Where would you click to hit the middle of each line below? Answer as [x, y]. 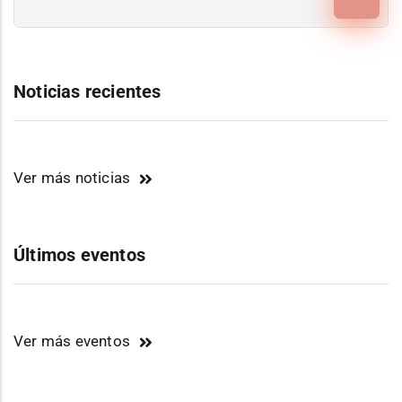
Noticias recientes [87, 92]
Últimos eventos [79, 255]
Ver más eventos [72, 341]
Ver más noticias [72, 178]
